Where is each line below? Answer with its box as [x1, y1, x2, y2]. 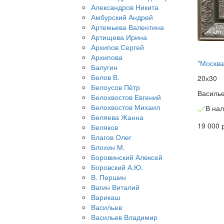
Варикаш [91, 192, 120, 202]
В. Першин [91, 172, 126, 182]
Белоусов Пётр [91, 82, 140, 92]
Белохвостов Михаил [91, 102, 160, 112]
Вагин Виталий [91, 182, 139, 192]
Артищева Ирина [91, 32, 147, 42]
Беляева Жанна [91, 112, 143, 122]
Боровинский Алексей [91, 152, 162, 162]
